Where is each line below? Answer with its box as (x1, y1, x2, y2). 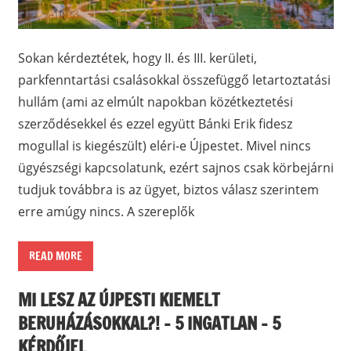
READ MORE (28, 248, 82, 264)
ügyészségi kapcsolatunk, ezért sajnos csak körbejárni (17, 158, 334, 176)
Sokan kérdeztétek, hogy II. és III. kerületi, (17, 49, 257, 67)
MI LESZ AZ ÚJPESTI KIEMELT (17, 288, 220, 313)
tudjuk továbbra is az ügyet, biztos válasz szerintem (17, 180, 319, 198)
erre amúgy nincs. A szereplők (17, 202, 194, 220)
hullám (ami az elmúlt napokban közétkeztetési (17, 92, 293, 110)
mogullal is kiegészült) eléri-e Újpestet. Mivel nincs (17, 136, 311, 154)
